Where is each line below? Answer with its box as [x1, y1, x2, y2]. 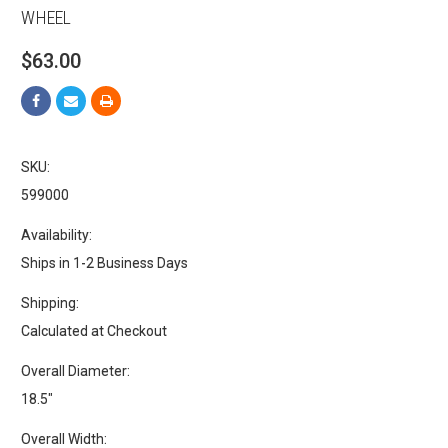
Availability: [21, 227, 93, 244]
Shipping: [21, 295, 80, 312]
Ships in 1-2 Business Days [21, 255, 189, 272]
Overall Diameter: [21, 363, 131, 380]
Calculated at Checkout [21, 323, 168, 340]
